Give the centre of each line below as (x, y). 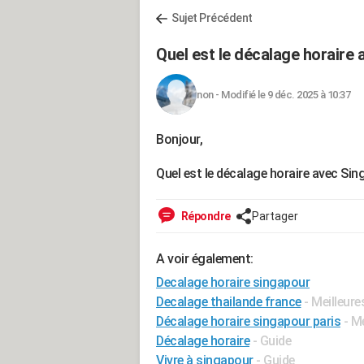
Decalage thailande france (229, 302)
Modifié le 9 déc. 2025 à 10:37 (286, 94)
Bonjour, (179, 139)
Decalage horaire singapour (233, 282)
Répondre (205, 216)
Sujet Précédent (212, 18)
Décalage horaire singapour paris (248, 321)
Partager (275, 216)
